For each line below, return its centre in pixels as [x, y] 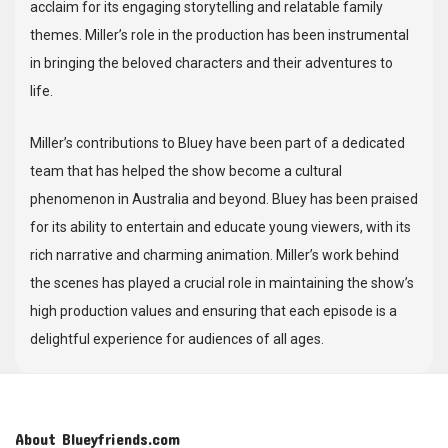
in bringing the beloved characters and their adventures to [211, 63]
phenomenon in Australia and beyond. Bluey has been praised [224, 199]
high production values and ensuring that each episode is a [213, 311]
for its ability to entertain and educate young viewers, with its [220, 227]
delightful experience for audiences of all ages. [177, 339]
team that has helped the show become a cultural [186, 171]
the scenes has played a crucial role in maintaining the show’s [222, 283]
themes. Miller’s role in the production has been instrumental [219, 35]
